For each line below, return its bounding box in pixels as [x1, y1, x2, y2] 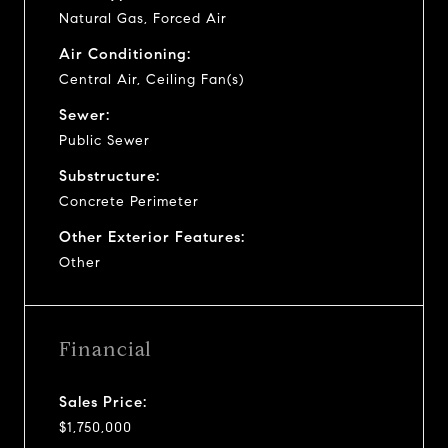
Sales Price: [59, 392, 147, 411]
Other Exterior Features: [59, 227, 245, 246]
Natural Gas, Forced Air [59, 9, 227, 27]
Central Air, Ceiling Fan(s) [59, 70, 244, 88]
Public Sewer [59, 131, 150, 149]
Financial [59, 336, 152, 362]
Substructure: [59, 166, 160, 185]
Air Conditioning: [59, 44, 191, 63]
